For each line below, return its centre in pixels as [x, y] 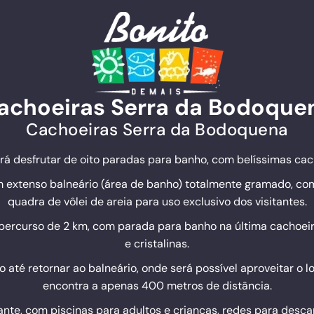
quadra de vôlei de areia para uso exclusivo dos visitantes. [157, 202]
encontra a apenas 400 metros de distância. [157, 286]
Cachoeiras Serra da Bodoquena [157, 129]
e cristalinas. [157, 244]
